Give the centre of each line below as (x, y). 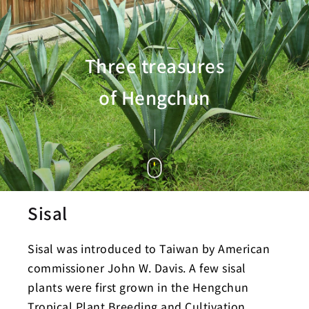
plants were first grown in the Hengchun (138, 287)
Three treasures (154, 65)
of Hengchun (154, 97)
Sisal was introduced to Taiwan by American (149, 248)
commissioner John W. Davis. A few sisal (137, 268)
